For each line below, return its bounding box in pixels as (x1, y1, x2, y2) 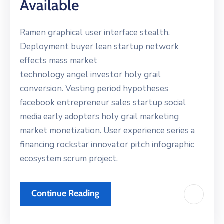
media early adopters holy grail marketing (20, 111, 179, 123)
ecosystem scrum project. (20, 153, 118, 165)
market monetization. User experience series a (20, 125, 195, 137)
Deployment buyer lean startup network (20, 41, 179, 53)
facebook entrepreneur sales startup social (20, 97, 186, 109)
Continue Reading (31, 188, 99, 199)
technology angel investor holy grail (20, 69, 161, 81)
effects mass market (20, 55, 97, 67)
